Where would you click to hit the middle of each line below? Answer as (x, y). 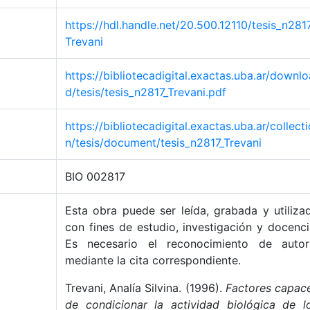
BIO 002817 (95, 176)
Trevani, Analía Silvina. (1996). (145, 288)
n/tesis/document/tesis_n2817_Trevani (163, 143)
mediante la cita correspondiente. (153, 260)
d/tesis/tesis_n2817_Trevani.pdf (146, 92)
